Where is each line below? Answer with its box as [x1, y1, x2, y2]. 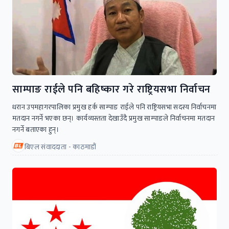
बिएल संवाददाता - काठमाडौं [25, 141, 97, 153]
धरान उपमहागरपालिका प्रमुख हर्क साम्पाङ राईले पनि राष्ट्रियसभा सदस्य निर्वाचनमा [12, 101, 217, 113]
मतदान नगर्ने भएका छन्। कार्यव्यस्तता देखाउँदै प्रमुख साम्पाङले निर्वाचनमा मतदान [12, 112, 215, 124]
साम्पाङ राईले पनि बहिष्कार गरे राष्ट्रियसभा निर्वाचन [12, 80, 211, 98]
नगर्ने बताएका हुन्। [12, 123, 60, 135]
